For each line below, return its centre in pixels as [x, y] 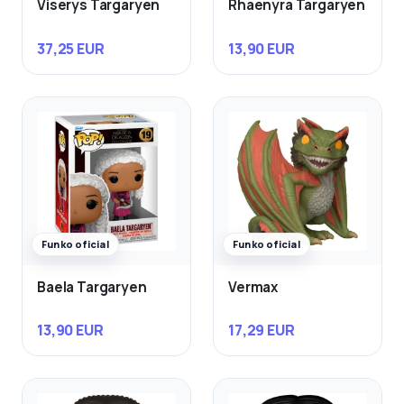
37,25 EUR [71, 48]
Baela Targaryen [92, 287]
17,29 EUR [262, 331]
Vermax [253, 287]
